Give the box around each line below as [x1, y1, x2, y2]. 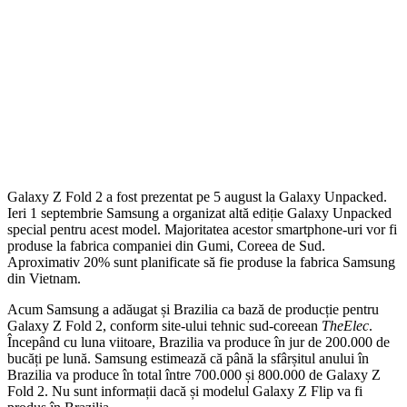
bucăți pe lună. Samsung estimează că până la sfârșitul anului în [7, 350, 369, 366]
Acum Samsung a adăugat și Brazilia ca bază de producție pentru [7, 301, 379, 317]
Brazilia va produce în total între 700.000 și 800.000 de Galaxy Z [7, 366, 381, 382]
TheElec [322, 317, 369, 333]
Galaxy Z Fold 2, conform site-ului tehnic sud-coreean [7, 317, 322, 333]
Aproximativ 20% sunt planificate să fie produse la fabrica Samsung [7, 253, 395, 270]
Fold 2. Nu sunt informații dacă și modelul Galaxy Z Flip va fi [7, 382, 362, 399]
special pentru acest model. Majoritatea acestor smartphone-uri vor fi [7, 221, 397, 237]
